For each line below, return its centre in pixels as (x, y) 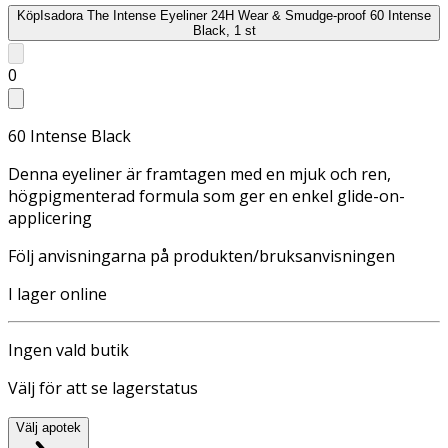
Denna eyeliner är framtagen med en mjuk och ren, (199, 173)
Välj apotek (48, 427)
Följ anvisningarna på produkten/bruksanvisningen (201, 255)
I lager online (57, 293)
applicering (50, 217)
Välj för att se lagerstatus (103, 387)
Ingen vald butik (68, 349)
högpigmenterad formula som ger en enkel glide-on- (206, 195)
